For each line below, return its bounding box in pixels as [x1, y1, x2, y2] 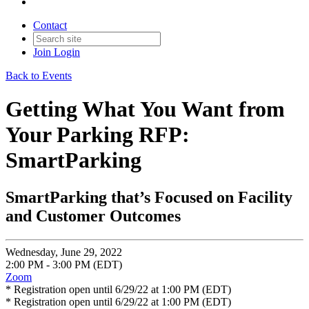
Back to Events [6, 70, 72, 81]
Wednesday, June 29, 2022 [6, 246, 122, 258]
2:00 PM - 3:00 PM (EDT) [6, 258, 122, 270]
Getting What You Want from [6, 97, 285, 122]
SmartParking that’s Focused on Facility [6, 188, 292, 206]
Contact [33, 19, 67, 31]
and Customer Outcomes [6, 206, 181, 225]
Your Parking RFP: [6, 122, 190, 148]
